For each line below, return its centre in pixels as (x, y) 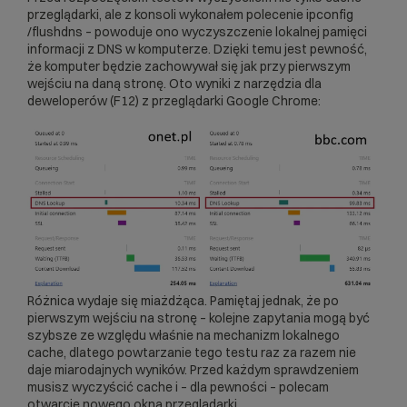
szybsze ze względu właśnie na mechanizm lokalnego (184, 336)
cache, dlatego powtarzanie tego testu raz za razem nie (192, 353)
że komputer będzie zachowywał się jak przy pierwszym (189, 67)
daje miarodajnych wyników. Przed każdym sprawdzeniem (193, 370)
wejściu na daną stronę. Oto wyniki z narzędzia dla (174, 84)
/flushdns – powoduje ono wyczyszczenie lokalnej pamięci (197, 32)
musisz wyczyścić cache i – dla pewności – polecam (178, 387)
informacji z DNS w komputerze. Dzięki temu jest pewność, (197, 50)
